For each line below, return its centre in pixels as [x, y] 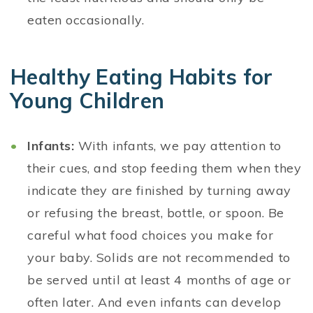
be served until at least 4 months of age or [159, 280]
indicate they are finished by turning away [159, 191]
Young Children [88, 101]
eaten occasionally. [86, 20]
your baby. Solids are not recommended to [159, 258]
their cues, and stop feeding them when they [165, 168]
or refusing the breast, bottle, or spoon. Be [156, 213]
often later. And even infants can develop [154, 303]
